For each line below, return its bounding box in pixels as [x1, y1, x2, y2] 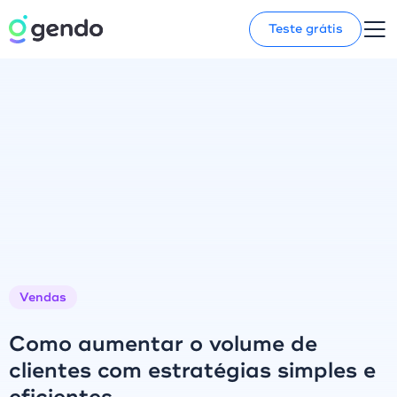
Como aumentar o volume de [9, 331, 317, 357]
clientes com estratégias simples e [9, 357, 376, 384]
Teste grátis [268, 21, 343, 36]
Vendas [19, 290, 66, 305]
